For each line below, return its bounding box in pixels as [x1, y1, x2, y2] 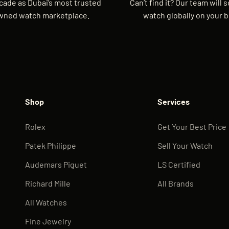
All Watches [25, 197, 67, 207]
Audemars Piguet [25, 159, 87, 169]
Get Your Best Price [157, 121, 226, 131]
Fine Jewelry [25, 216, 72, 226]
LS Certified [157, 159, 200, 169]
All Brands [157, 178, 194, 188]
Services [157, 96, 190, 106]
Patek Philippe [25, 140, 77, 150]
